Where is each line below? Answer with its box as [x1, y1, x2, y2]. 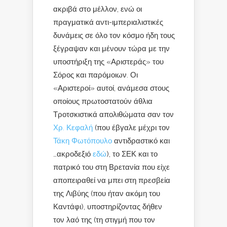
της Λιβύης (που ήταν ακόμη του [53, 188, 160, 198]
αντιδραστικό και [112, 136, 170, 145]
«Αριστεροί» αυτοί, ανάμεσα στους [53, 83, 169, 92]
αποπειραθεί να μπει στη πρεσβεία [53, 175, 170, 184]
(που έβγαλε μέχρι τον [93, 123, 170, 132]
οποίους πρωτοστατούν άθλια [53, 96, 153, 105]
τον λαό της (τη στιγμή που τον [53, 215, 155, 224]
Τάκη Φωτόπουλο [53, 136, 112, 145]
